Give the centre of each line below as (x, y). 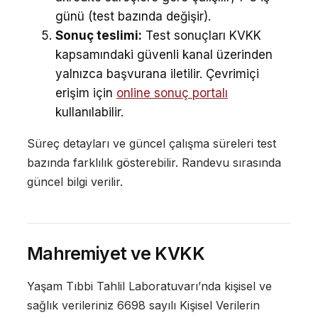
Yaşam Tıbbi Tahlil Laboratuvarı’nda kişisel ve (149, 286)
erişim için (86, 93)
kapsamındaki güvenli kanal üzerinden (164, 54)
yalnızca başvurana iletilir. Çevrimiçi (157, 73)
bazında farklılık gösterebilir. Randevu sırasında (154, 162)
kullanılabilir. (89, 112)
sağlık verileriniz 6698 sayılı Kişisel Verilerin (143, 306)
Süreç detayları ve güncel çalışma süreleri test (151, 143)
